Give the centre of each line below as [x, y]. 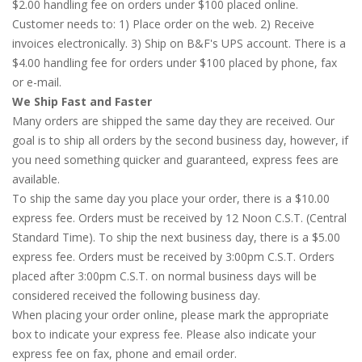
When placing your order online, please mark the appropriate [170, 315]
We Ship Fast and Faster [82, 101]
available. [36, 179]
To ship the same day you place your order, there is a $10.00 [171, 198]
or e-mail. [37, 82]
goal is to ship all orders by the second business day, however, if [180, 140]
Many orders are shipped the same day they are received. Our [173, 121]
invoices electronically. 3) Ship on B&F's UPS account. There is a [179, 43]
